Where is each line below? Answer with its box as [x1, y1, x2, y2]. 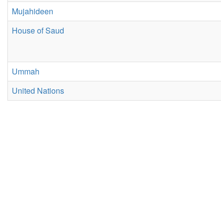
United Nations [12, 85, 64, 96]
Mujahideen [12, 5, 53, 17]
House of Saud [12, 25, 64, 36]
